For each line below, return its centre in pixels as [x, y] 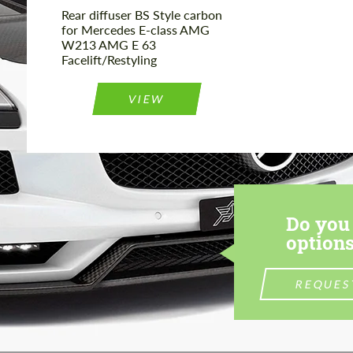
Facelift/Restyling [109, 60]
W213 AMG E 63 [109, 45]
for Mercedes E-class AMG [136, 30]
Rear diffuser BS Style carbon [142, 15]
